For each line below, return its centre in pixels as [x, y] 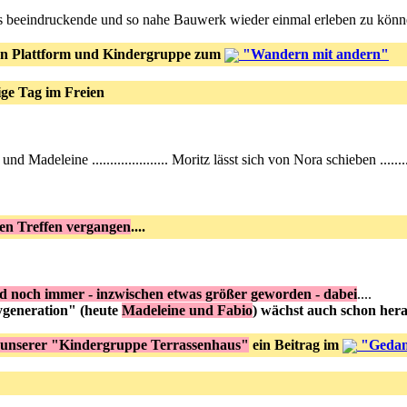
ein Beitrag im [296, 345]
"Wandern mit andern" [314, 54]
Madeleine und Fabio [187, 310]
